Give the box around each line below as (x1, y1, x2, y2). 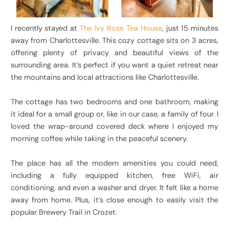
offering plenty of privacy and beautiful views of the (10, 48, 219, 58)
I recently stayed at (10, 24, 80, 34)
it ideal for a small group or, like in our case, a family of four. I (10, 109, 219, 120)
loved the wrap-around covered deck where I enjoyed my (10, 122, 219, 132)
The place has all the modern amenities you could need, (10, 158, 219, 169)
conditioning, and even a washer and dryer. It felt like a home (10, 183, 219, 193)
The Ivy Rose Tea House (80, 24, 162, 34)
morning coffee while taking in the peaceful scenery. (10, 134, 188, 144)
